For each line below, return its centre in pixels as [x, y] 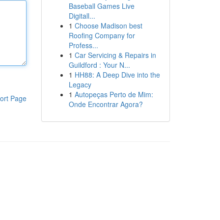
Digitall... [82, 16]
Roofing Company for [102, 35]
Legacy [80, 84]
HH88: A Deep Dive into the [117, 75]
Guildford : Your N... [99, 65]
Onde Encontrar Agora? [106, 104]
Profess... [83, 45]
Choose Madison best [108, 26]
